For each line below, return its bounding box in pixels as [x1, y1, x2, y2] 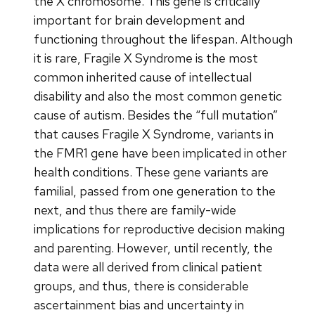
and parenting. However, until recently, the [34, 240, 273, 257]
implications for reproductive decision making [34, 221, 285, 238]
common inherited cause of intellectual [34, 69, 252, 86]
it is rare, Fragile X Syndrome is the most [34, 50, 258, 67]
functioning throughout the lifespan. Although [34, 31, 292, 48]
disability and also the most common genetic [34, 88, 282, 105]
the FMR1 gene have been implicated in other [34, 145, 287, 162]
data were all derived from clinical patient [34, 259, 262, 276]
